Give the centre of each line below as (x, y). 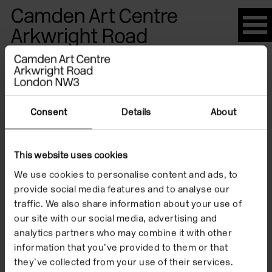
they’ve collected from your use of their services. (124, 262)
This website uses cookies (71, 155)
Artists (246, 71)
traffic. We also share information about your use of (128, 204)
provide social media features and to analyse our (122, 189)
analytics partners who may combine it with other (123, 233)
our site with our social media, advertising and (116, 218)
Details (136, 112)
